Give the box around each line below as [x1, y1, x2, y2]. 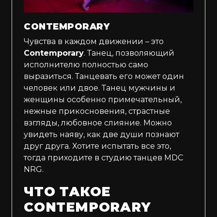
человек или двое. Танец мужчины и [24, 83, 175, 93]
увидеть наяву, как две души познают [24, 130, 179, 139]
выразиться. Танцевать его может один [24, 72, 184, 81]
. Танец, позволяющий [84, 48, 174, 58]
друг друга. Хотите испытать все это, [24, 141, 171, 151]
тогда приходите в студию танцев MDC [24, 153, 183, 163]
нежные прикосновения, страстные [24, 107, 170, 116]
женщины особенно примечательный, [24, 95, 182, 105]
